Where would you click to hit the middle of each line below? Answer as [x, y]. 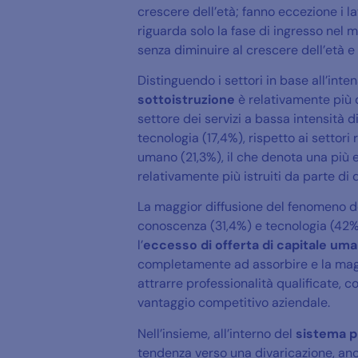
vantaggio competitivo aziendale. [234, 303]
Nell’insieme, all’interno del [217, 333]
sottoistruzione [188, 99]
